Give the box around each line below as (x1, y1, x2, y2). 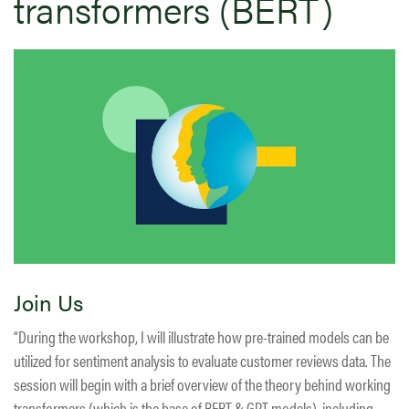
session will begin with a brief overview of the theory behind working (14, 372, 391, 396)
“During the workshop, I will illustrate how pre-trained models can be (14, 325, 389, 349)
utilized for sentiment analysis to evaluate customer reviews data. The (14, 349, 391, 372)
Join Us (14, 287, 83, 319)
